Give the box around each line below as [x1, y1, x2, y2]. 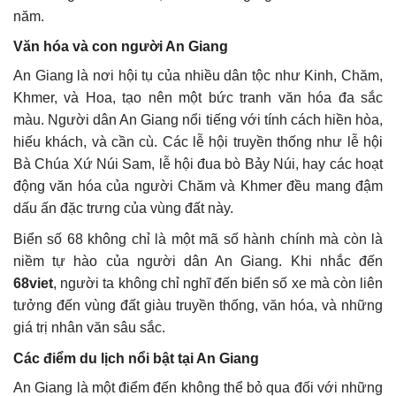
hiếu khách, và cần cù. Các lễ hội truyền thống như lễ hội [13, 134, 383, 150]
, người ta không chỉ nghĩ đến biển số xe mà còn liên [53, 275, 383, 291]
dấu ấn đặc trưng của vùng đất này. [13, 201, 233, 217]
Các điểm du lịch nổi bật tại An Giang [13, 350, 259, 366]
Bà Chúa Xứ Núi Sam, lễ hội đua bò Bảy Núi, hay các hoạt [13, 156, 383, 172]
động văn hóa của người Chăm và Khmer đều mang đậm [13, 179, 383, 194]
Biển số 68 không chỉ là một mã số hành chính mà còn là [13, 231, 383, 247]
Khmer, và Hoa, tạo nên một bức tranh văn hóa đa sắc [13, 90, 383, 106]
